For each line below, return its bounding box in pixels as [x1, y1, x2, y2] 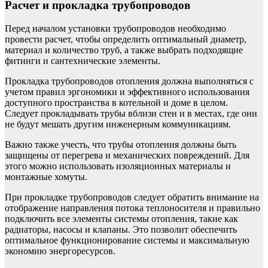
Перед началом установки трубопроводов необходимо [5, 23, 226, 33]
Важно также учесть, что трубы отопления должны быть [5, 139, 236, 150]
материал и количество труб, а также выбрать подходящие [5, 44, 243, 55]
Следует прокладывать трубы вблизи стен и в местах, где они [5, 108, 257, 118]
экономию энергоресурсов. [5, 245, 115, 256]
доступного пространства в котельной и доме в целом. [5, 97, 228, 108]
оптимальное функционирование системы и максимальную [5, 234, 249, 245]
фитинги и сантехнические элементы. [5, 55, 160, 66]
